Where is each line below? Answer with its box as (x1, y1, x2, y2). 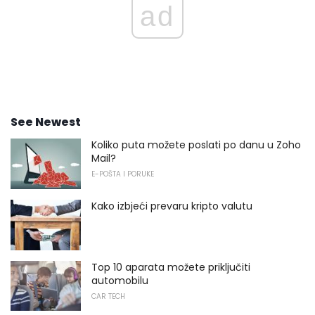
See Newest (11, 114, 81, 131)
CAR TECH (91, 290, 125, 302)
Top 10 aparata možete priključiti (91, 259, 250, 274)
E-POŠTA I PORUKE (91, 169, 154, 180)
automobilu (91, 273, 148, 288)
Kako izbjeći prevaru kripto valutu (91, 199, 252, 214)
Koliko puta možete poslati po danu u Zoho (91, 138, 301, 153)
